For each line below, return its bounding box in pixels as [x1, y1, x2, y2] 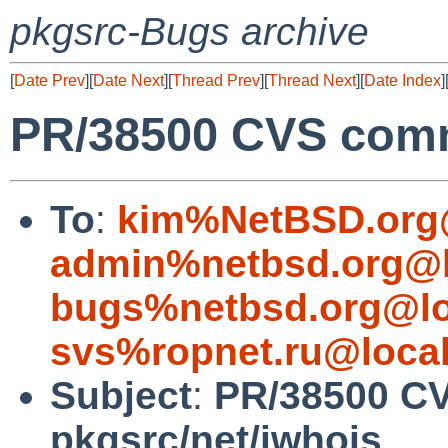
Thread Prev [172, 72, 260, 89]
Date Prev [14, 72, 85, 89]
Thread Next [268, 72, 356, 89]
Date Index [364, 72, 441, 89]
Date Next [93, 72, 164, 89]
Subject [50, 373, 192, 417]
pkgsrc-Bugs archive [10, 10, 369, 53]
